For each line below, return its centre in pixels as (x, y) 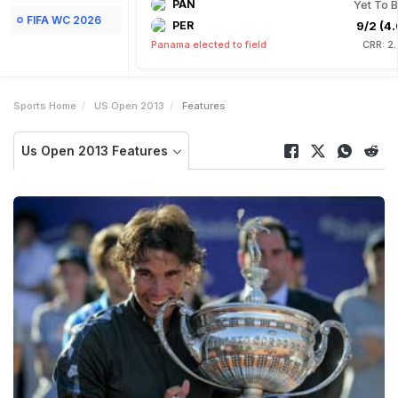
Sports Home (45, 106)
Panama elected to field (209, 44)
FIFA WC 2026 (64, 20)
